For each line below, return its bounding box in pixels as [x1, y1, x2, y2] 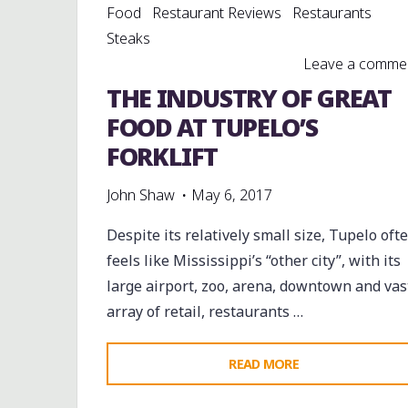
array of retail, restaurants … [106, 301, 303, 321]
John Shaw [106, 185, 175, 205]
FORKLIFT [106, 139, 218, 173]
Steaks [106, 28, 150, 48]
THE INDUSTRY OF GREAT [106, 81, 392, 115]
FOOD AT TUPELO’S [106, 110, 317, 144]
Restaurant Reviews [151, 3, 281, 23]
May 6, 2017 [190, 185, 272, 205]
